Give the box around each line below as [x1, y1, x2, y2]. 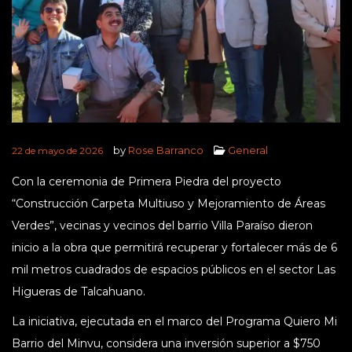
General [228, 144, 268, 157]
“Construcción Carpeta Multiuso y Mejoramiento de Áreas [12, 196, 325, 211]
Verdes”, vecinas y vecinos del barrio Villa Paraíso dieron [12, 218, 313, 233]
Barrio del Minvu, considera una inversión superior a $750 [12, 335, 321, 350]
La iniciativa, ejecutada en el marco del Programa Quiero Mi [12, 313, 337, 328]
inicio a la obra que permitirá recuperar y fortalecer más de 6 [12, 240, 337, 255]
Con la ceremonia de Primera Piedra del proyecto [12, 174, 281, 189]
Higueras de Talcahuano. [12, 284, 145, 299]
